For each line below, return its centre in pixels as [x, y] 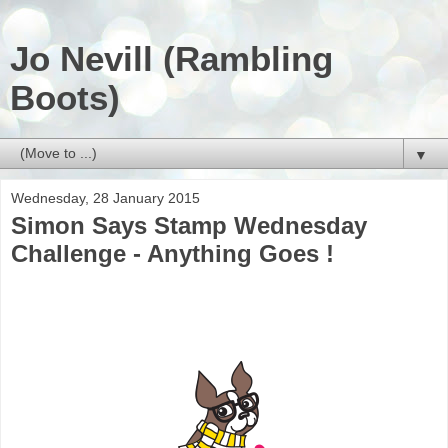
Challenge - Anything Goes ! [172, 253]
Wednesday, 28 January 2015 [105, 198]
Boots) [65, 98]
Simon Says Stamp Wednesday [189, 225]
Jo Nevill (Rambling [171, 59]
